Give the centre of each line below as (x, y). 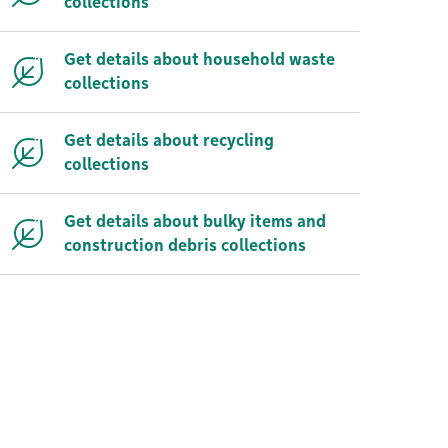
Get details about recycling (169, 140)
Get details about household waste (199, 59)
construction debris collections (185, 245)
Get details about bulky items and (195, 221)
